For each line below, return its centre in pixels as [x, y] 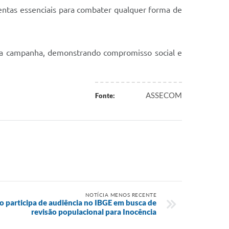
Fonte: [105, 96]
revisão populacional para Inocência [94, 212]
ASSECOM [164, 95]
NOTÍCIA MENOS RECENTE [121, 195]
